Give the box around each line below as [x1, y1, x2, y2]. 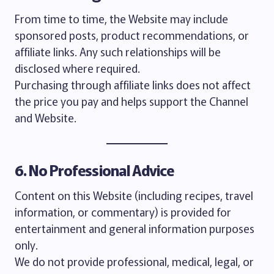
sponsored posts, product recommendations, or [15, 27, 249, 43]
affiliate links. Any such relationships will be [15, 43, 221, 59]
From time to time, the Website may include [15, 10, 228, 26]
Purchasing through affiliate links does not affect [15, 76, 251, 92]
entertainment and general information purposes [15, 220, 254, 236]
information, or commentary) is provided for [15, 204, 231, 220]
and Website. [15, 109, 76, 125]
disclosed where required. [15, 60, 140, 76]
